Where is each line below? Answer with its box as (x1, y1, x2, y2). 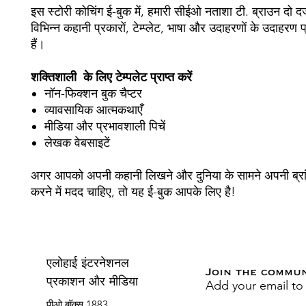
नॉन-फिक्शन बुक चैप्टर (44, 85, 145, 101)
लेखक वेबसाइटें (44, 135, 113, 150)
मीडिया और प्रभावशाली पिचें (44, 118, 169, 134)
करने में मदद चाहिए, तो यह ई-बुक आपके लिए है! (31, 184, 239, 199)
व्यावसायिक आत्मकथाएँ (44, 102, 146, 117)
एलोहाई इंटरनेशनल (46, 260, 129, 268)
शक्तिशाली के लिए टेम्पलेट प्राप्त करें (31, 69, 192, 85)
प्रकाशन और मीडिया (46, 278, 138, 287)
